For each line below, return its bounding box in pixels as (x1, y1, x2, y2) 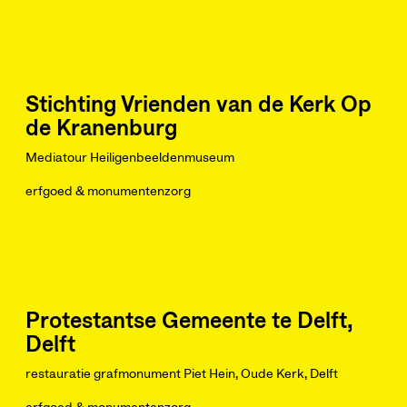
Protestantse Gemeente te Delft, (25, 311, 352, 333)
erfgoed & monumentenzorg (25, 185, 191, 198)
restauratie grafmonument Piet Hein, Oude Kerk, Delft (25, 368, 338, 381)
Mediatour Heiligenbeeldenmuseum (25, 152, 234, 164)
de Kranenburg (25, 118, 177, 140)
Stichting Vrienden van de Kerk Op (25, 94, 372, 116)
